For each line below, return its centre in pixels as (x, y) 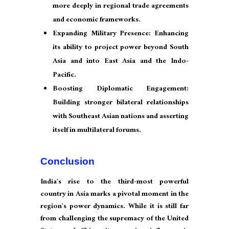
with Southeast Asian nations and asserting (121, 117)
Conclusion (67, 162)
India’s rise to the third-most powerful (114, 183)
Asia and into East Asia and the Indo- (121, 62)
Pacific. (64, 76)
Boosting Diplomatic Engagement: (121, 90)
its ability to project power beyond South (121, 48)
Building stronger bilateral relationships (121, 104)
